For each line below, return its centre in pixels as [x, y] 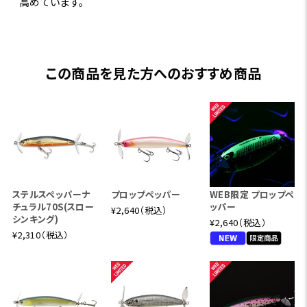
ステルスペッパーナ [51, 194]
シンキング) [35, 219]
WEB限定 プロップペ [252, 194]
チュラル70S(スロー [53, 206]
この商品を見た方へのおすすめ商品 [153, 73]
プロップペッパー [146, 194]
